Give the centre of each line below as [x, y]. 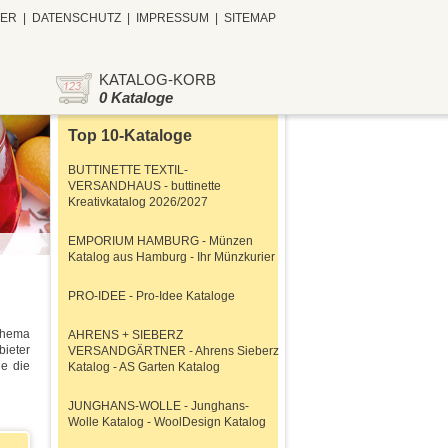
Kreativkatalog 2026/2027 [138, 202]
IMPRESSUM [172, 18]
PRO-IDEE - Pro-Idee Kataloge [151, 296]
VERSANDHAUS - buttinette [144, 186]
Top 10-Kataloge [130, 135]
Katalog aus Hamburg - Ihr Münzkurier [171, 257]
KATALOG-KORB [157, 79]
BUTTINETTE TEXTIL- [128, 170]
